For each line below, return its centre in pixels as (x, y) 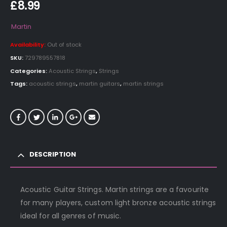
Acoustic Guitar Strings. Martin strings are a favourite (115, 189)
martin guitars (100, 84)
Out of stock (64, 45)
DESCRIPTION (53, 154)
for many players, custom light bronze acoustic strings (118, 202)
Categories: (29, 71)
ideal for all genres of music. (71, 216)
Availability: (29, 45)
